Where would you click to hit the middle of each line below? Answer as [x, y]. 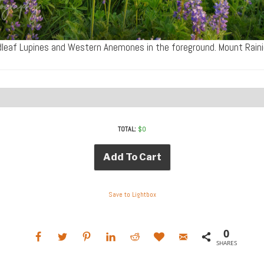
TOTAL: [127, 129]
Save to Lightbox [132, 194]
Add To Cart [132, 157]
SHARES [226, 243]
